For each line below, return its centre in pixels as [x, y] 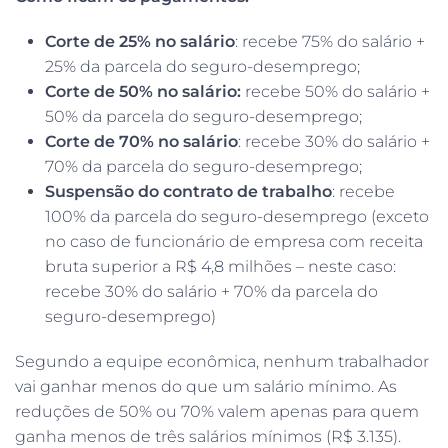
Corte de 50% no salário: [143, 91]
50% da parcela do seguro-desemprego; [203, 116]
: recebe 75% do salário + [330, 41]
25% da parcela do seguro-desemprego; [202, 66]
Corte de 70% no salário [141, 141]
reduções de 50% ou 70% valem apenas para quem [217, 411]
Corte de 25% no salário [140, 41]
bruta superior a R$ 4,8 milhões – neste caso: [220, 266]
